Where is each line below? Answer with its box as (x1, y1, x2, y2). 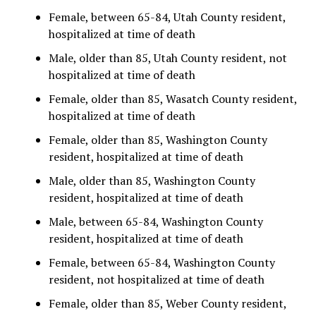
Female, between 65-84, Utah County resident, (48, 9, 286, 25)
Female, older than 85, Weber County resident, (48, 296, 286, 311)
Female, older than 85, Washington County (48, 132, 267, 147)
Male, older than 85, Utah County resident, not (48, 50, 287, 66)
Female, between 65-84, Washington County (48, 255, 275, 270)
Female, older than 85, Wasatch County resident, (48, 91, 297, 107)
